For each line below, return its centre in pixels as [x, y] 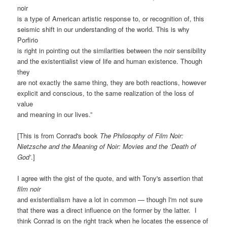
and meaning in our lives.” [55, 114]
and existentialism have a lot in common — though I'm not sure [110, 199]
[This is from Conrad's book [59, 135]
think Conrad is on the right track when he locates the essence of [113, 220]
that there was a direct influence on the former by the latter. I [107, 210]
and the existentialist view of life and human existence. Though [110, 61]
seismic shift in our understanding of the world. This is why [104, 29]
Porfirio [28, 40]
